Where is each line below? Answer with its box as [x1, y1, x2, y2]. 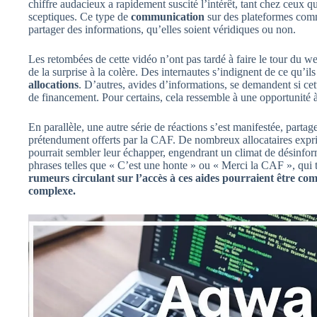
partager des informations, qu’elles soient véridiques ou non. [28, 23, 296, 35]
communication [131, 10, 204, 23]
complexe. [28, 184, 76, 197]
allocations [28, 78, 79, 91]
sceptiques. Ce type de [28, 10, 131, 23]
